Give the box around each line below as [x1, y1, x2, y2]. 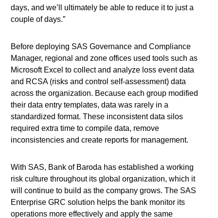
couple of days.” [11, 15, 66, 23]
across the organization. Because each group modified [11, 89, 199, 97]
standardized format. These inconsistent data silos [11, 112, 183, 121]
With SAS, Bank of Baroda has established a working [11, 163, 194, 171]
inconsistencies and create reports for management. [11, 135, 189, 144]
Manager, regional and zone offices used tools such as [11, 54, 198, 62]
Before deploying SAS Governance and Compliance [11, 42, 191, 51]
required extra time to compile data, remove [11, 124, 160, 132]
